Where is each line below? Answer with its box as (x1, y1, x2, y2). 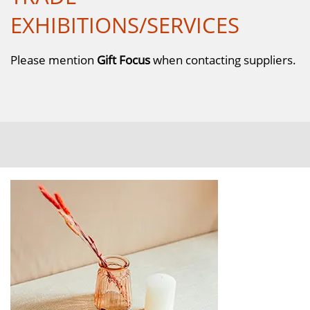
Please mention (10, 51, 97, 68)
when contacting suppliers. (150, 51, 296, 68)
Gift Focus (97, 51, 150, 68)
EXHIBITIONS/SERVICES (10, 10, 239, 39)
